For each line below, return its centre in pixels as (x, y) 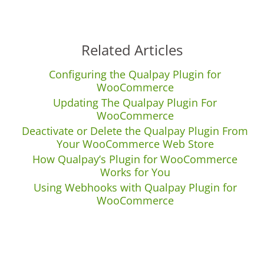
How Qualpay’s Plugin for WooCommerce (135, 159)
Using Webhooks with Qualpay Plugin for (135, 187)
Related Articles (132, 50)
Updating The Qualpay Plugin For (135, 103)
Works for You (135, 172)
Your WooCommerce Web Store (135, 144)
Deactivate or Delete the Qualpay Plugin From (135, 131)
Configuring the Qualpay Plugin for (135, 74)
